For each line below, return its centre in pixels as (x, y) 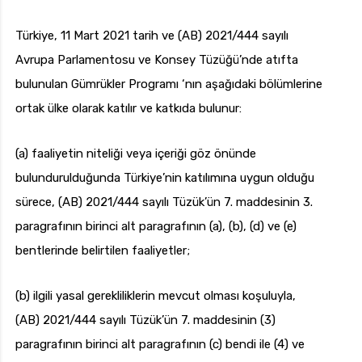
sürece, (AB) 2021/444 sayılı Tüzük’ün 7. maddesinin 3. (164, 202)
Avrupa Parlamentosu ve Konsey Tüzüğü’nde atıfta (157, 60)
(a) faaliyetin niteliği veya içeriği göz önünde (136, 154)
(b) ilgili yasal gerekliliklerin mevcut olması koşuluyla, (156, 296)
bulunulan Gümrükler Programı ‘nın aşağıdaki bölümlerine (169, 84)
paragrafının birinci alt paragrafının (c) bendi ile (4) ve (160, 345)
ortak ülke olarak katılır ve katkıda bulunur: (128, 109)
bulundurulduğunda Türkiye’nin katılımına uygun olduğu (165, 178)
